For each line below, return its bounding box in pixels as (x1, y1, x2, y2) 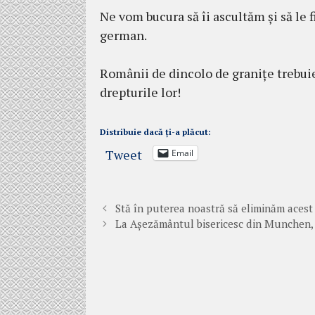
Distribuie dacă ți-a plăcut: (100, 126, 211, 137)
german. (100, 26, 147, 44)
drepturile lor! (100, 83, 181, 101)
